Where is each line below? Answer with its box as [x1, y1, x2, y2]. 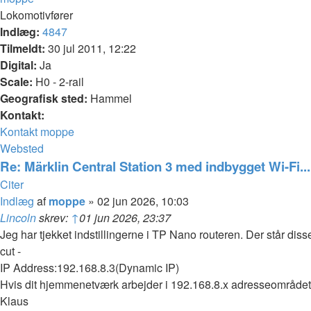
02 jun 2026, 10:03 [97, 193, 189, 209]
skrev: [36, 210, 71, 226]
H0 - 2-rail [33, 74, 84, 90]
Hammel [87, 90, 132, 106]
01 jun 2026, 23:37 [79, 210, 171, 226]
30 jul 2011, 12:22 [45, 40, 136, 56]
